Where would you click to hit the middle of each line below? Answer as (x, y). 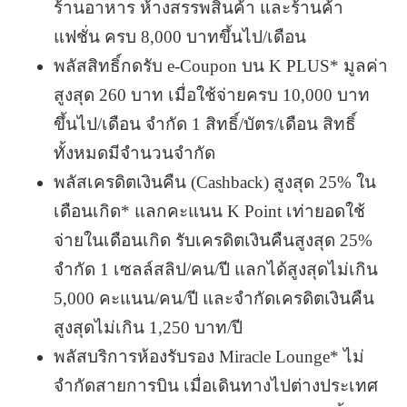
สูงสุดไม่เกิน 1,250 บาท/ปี (148, 327)
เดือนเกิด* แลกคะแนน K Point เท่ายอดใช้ (209, 211)
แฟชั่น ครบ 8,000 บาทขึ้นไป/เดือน (179, 36)
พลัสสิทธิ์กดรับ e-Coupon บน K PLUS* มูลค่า (220, 65)
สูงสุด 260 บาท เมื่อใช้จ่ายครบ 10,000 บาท (211, 94)
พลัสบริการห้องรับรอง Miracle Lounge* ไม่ (208, 356)
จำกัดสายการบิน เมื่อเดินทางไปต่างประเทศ (215, 385)
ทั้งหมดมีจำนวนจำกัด (134, 153)
